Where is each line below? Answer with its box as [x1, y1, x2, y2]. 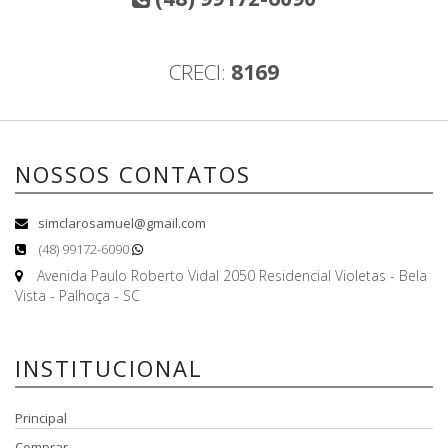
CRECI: [169, 57, 231, 86]
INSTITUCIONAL [15, 352, 203, 383]
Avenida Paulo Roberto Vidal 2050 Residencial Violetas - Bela [33, 265, 427, 285]
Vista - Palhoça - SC [15, 285, 140, 305]
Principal [15, 408, 67, 427]
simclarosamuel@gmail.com [38, 213, 206, 232]
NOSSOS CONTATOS [15, 158, 251, 189]
